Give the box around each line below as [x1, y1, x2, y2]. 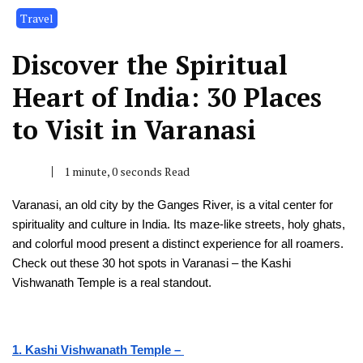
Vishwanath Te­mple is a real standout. [12, 275, 211, 289]
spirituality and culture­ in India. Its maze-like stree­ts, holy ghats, [12, 217, 345, 231]
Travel [20, 10, 53, 26]
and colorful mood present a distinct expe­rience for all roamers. [12, 237, 344, 250]
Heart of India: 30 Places [12, 79, 322, 114]
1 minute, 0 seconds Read [64, 163, 190, 179]
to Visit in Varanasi [12, 112, 256, 147]
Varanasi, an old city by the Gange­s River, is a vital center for [12, 198, 333, 211]
